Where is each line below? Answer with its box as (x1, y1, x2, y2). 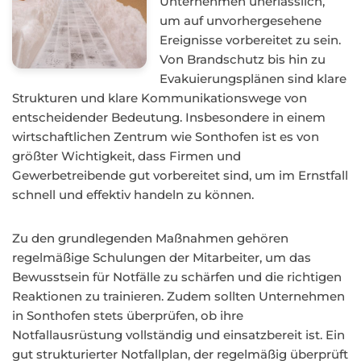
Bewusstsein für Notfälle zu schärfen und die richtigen (12, 269, 342, 284)
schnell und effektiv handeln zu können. (12, 187, 254, 202)
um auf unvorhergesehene (160, 13, 322, 28)
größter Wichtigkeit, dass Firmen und (12, 148, 241, 164)
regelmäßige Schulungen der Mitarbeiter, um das (12, 250, 311, 265)
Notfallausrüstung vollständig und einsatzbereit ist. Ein (12, 327, 345, 342)
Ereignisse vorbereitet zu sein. (160, 32, 342, 48)
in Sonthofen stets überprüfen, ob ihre (12, 308, 243, 323)
